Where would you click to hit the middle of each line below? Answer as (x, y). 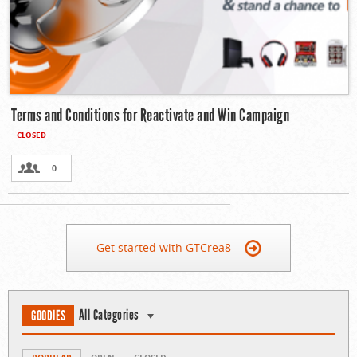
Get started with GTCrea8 (163, 248)
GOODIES (49, 316)
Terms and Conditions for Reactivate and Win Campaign (150, 116)
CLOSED (31, 135)
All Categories (109, 315)
